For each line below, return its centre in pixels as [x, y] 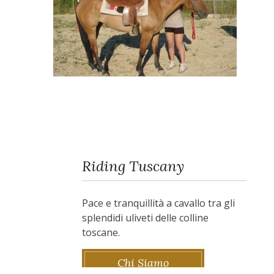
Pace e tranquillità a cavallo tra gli [158, 203]
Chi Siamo [143, 263]
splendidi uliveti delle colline [145, 218]
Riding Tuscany [133, 166]
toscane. [101, 233]
